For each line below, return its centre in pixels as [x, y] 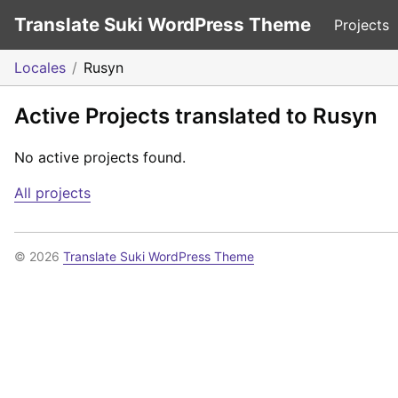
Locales [40, 68]
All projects [52, 193]
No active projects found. [100, 157]
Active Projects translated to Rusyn [196, 116]
